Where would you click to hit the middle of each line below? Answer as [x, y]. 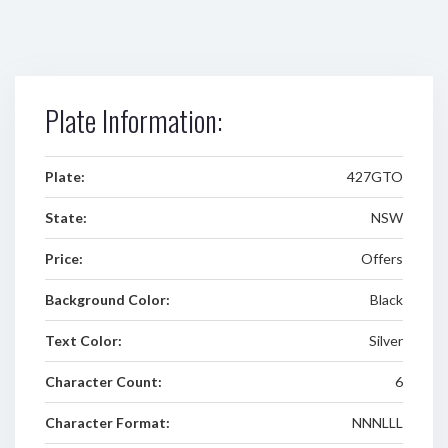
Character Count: [103, 381]
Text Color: [83, 340]
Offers [381, 258]
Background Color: [107, 299]
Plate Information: [133, 120]
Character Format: [107, 422]
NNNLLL [377, 422]
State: [66, 217]
